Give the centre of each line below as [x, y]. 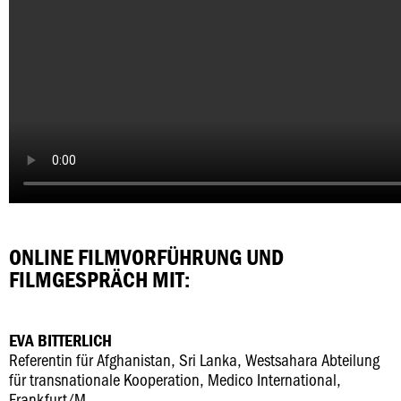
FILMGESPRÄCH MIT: [99, 280]
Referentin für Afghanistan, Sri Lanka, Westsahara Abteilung [194, 359]
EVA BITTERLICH [60, 340]
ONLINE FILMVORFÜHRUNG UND [146, 257]
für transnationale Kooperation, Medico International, [175, 379]
